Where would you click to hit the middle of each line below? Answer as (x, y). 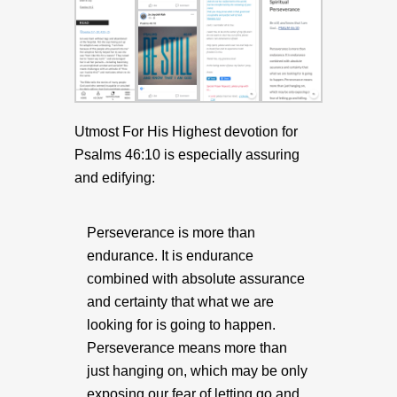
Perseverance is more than (171, 233)
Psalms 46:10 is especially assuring (187, 155)
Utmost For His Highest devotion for (186, 132)
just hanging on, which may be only (197, 371)
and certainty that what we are (180, 302)
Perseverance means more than (187, 348)
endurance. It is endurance (170, 256)
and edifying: (115, 178)
